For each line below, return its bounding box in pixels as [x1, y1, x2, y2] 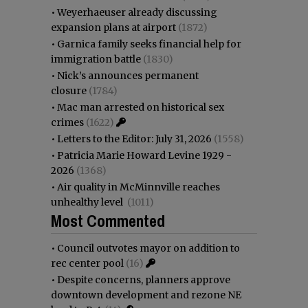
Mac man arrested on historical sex [57, 100, 224, 113]
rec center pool [51, 256, 124, 269]
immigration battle [51, 52, 141, 65]
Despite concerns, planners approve [57, 273, 230, 286]
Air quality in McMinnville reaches [57, 180, 220, 193]
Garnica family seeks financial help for [57, 37, 241, 50]
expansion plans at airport [51, 21, 176, 34]
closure [51, 84, 87, 97]
